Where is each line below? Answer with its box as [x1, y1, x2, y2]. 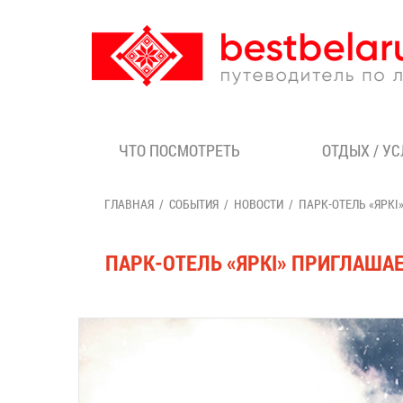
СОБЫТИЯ [169, 195, 219, 212]
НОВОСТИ [234, 195, 283, 212]
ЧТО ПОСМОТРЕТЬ [119, 139, 240, 161]
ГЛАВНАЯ [104, 195, 154, 212]
